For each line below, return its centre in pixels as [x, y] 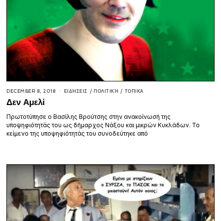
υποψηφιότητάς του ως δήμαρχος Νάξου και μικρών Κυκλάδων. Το [103, 125]
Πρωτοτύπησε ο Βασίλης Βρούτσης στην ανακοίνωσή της [89, 117]
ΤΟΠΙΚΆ [134, 92]
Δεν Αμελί [26, 102]
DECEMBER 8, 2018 [31, 92]
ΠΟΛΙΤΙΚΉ [106, 92]
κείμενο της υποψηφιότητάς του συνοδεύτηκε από [77, 134]
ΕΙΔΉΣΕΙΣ [76, 92]
